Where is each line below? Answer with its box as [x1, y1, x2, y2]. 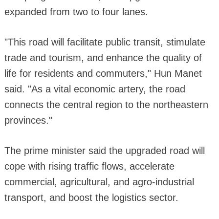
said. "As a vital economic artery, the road [4, 84, 185, 95]
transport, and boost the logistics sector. [4, 192, 178, 203]
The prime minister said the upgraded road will [4, 145, 205, 156]
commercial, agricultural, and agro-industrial [4, 176, 194, 188]
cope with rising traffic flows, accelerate [4, 161, 175, 172]
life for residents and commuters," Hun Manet [4, 68, 202, 79]
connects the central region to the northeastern [4, 99, 208, 110]
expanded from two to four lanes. [4, 6, 148, 18]
